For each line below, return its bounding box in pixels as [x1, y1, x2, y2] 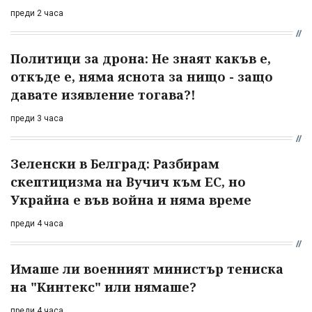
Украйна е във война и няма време [10, 191, 251, 208]
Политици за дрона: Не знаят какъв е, [10, 49, 271, 67]
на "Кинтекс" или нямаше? [10, 278, 196, 295]
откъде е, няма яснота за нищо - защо [10, 68, 273, 85]
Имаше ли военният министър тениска [10, 260, 283, 277]
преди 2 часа [10, 8, 63, 18]
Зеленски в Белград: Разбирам [10, 155, 219, 172]
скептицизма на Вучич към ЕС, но [10, 173, 246, 190]
